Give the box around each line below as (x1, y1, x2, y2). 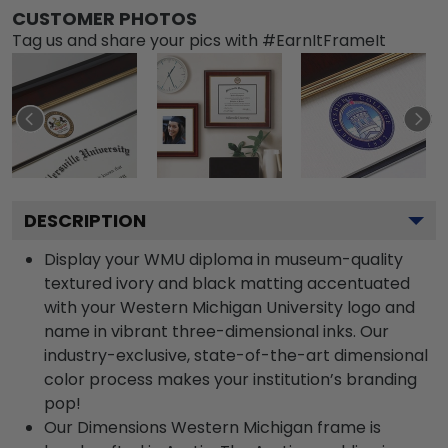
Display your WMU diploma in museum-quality (44, 248, 403, 271)
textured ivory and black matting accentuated (44, 272, 410, 295)
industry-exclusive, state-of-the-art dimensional (44, 344, 428, 367)
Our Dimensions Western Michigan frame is (44, 416, 381, 439)
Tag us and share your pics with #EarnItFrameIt (12, 29, 386, 52)
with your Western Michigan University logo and (44, 296, 415, 319)
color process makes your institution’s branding (44, 368, 417, 391)
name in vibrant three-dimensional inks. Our (44, 320, 389, 343)
